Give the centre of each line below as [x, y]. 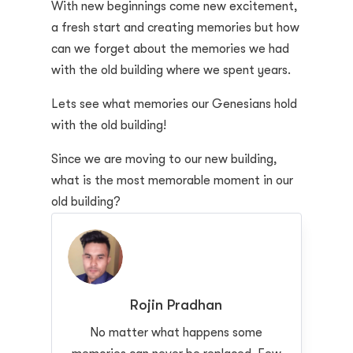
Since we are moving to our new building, [164, 159]
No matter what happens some [176, 332]
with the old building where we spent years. [172, 70]
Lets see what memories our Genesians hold [174, 104]
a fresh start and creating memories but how [175, 27]
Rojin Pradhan [176, 305]
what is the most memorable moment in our [172, 180]
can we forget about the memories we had [170, 48]
